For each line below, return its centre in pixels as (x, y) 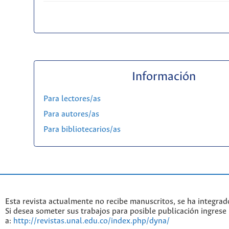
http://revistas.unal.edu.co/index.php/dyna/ (91, 221)
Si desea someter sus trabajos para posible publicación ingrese (116, 212)
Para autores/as (71, 114)
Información (164, 77)
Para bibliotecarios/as (82, 129)
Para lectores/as (72, 99)
